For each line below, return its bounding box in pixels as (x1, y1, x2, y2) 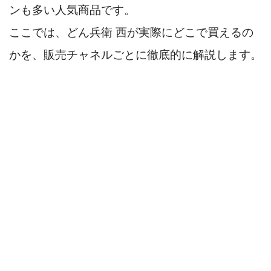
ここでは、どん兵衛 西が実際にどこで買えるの (9, 25, 253, 39)
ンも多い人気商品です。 (9, 3, 135, 16)
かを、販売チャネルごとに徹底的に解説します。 (9, 48, 262, 61)
